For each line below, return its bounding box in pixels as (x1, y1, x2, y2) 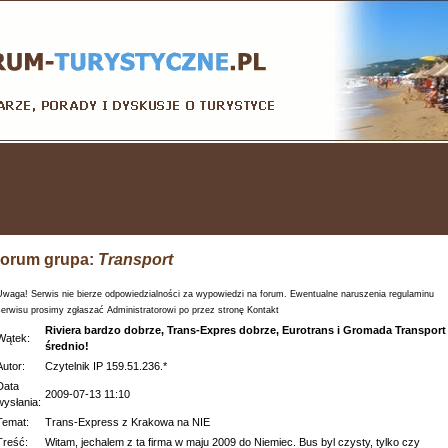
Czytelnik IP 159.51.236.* (45, 360, 167, 372)
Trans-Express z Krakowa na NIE (45, 416, 210, 428)
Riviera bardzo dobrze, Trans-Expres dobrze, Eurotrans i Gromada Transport (45, 324, 446, 336)
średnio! (45, 340, 89, 352)
